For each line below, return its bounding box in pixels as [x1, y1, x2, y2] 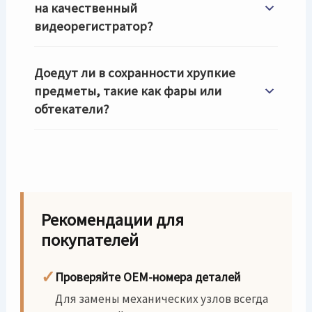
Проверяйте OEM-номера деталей [55, 269, 241, 285]
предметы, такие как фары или [34, 83, 222, 99]
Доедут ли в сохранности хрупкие [34, 65, 236, 81]
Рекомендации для [41, 209, 185, 231]
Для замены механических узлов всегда [55, 291, 269, 306]
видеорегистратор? [34, 18, 153, 34]
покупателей [41, 229, 139, 251]
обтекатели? [34, 101, 109, 117]
